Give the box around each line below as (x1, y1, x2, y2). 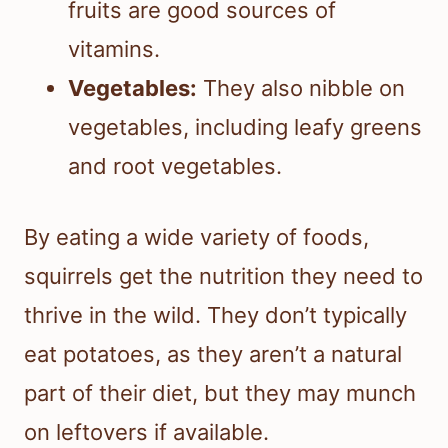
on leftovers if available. (24, 418, 269, 445)
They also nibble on (197, 74, 405, 101)
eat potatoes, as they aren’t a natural (24, 340, 402, 367)
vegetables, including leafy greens (68, 113, 422, 140)
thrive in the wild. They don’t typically (24, 301, 407, 328)
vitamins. (68, 35, 160, 62)
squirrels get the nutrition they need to (24, 262, 423, 289)
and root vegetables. (68, 152, 282, 179)
